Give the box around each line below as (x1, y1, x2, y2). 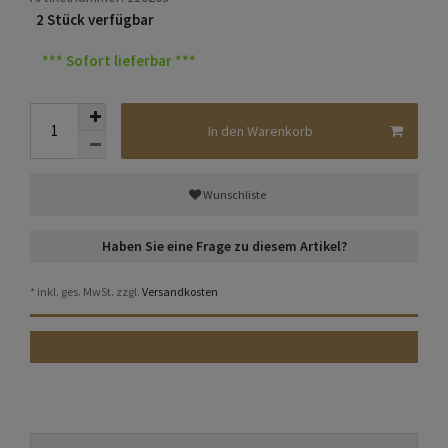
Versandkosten (140, 284, 218, 300)
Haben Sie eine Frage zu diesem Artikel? (101, 237, 347, 256)
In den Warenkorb (207, 121, 313, 140)
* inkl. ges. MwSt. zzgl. (30, 284, 140, 300)
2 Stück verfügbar (36, 10, 154, 30)
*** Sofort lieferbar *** (42, 50, 196, 70)
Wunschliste (202, 186, 266, 202)
